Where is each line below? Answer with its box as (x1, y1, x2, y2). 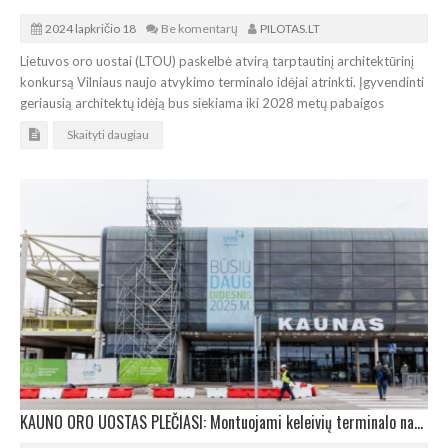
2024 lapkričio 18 (45, 20, 136, 36)
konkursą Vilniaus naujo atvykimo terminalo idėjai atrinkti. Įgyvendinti (20, 73, 424, 90)
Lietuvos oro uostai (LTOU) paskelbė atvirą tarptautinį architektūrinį (20, 52, 414, 69)
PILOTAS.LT (260, 20, 320, 36)
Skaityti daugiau (67, 126, 149, 142)
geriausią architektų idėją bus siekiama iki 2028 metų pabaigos (20, 94, 384, 111)
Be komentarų (161, 20, 238, 36)
